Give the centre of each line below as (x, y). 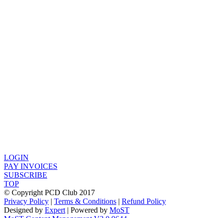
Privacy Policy (26, 201)
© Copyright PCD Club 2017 (49, 193)
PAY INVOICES (31, 166)
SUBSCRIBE (26, 175)
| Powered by (87, 210)
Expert (55, 210)
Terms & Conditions (85, 201)
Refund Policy (144, 201)
